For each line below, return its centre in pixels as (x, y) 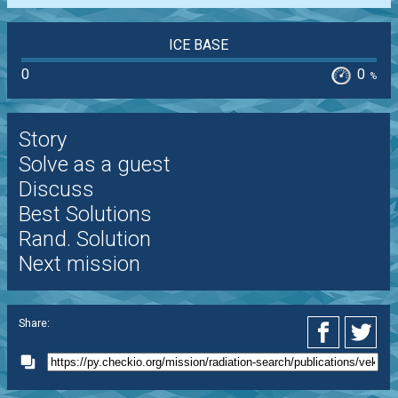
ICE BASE (199, 45)
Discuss (56, 190)
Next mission (79, 264)
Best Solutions (85, 215)
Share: (34, 322)
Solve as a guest (94, 165)
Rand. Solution (84, 239)
